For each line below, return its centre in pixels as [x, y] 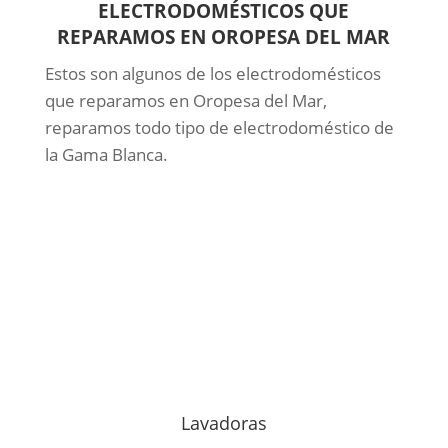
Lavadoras [223, 422]
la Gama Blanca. [106, 154]
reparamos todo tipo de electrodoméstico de [219, 127]
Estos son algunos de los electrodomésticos [212, 73]
